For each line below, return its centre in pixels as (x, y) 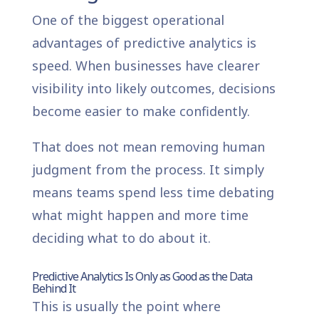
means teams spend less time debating (153, 192)
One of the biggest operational (128, 20)
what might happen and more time (140, 215)
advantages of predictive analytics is (144, 42)
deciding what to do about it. (121, 237)
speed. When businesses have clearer (146, 65)
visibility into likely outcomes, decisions (153, 88)
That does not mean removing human (148, 146)
